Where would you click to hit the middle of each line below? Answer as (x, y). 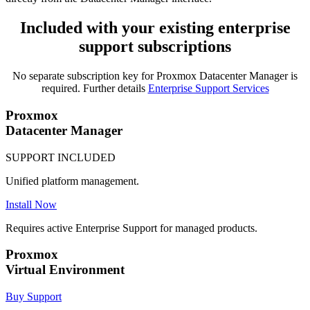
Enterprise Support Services (208, 89)
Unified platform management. (72, 181)
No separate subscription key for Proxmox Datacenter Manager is (155, 76)
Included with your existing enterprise (155, 28)
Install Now (31, 204)
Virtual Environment (65, 270)
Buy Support (34, 296)
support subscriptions (155, 47)
